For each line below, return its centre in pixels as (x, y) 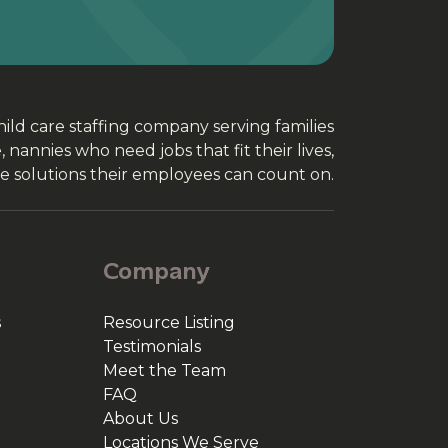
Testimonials (152, 346)
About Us (140, 418)
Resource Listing (169, 322)
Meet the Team (164, 370)
